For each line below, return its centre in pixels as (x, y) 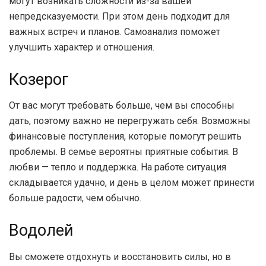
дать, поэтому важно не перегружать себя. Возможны (130, 121)
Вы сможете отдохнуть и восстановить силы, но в (120, 256)
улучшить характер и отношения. (82, 47)
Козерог (39, 79)
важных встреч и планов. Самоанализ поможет (115, 32)
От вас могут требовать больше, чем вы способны (122, 106)
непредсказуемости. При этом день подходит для (119, 17)
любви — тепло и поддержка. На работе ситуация (118, 167)
